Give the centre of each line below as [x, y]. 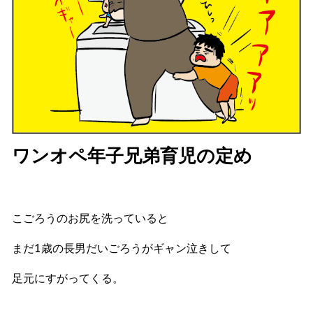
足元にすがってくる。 [68, 278]
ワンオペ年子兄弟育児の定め [132, 155]
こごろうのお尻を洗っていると [90, 218]
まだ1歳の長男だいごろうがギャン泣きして [122, 248]
